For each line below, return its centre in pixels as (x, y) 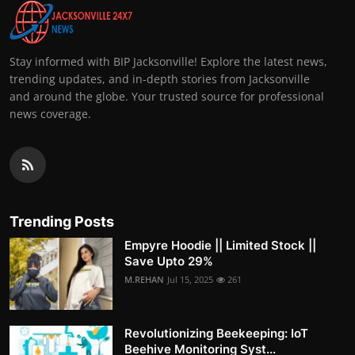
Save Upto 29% (169, 261)
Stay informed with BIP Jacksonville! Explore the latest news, (168, 62)
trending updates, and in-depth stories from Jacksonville (160, 79)
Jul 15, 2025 (190, 280)
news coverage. (50, 114)
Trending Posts (62, 222)
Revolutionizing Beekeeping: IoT (216, 334)
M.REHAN (144, 280)
